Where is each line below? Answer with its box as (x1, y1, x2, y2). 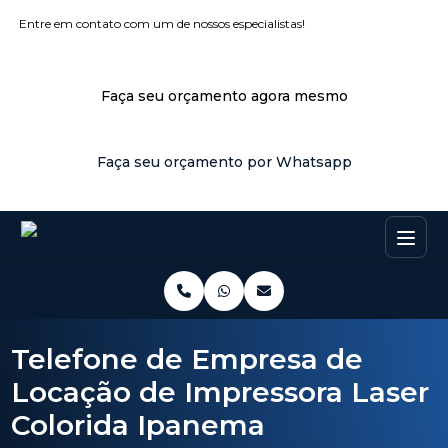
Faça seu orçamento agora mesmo (100, 87, 348, 105)
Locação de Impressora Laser (11, 375, 430, 409)
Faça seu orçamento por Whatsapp (96, 153, 352, 171)
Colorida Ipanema (11, 408, 266, 442)
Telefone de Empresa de (11, 342, 364, 376)
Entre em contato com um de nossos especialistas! (19, 16, 306, 31)
